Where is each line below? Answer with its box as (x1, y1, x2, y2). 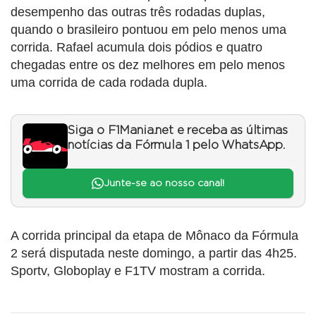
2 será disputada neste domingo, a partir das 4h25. (11, 246, 297, 261)
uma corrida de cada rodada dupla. (11, 75, 207, 90)
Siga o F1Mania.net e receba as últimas (68, 124, 288, 136)
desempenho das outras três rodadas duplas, (11, 4, 265, 19)
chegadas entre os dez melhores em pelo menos (11, 57, 285, 72)
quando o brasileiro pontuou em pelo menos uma (11, 22, 286, 37)
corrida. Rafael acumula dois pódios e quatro (11, 39, 262, 54)
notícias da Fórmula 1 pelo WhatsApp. (68, 139, 285, 151)
